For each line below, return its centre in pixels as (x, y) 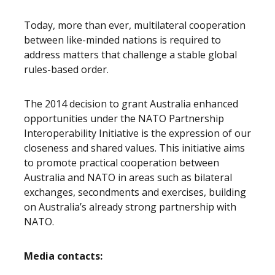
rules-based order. (66, 69)
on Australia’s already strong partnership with (130, 207)
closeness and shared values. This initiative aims (134, 148)
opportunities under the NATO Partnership (124, 118)
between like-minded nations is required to (122, 40)
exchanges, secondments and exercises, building (135, 192)
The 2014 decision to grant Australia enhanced (131, 104)
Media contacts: (63, 256)
